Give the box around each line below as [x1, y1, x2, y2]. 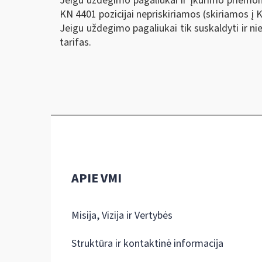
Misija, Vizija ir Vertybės [71, 208, 173, 223]
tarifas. [60, 35, 91, 50]
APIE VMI [71, 169, 122, 188]
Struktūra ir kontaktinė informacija [71, 236, 223, 251]
